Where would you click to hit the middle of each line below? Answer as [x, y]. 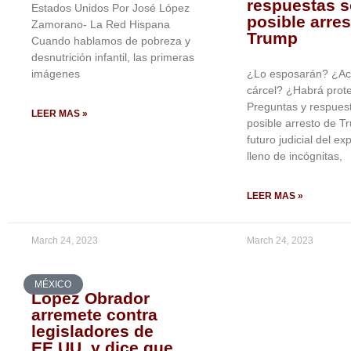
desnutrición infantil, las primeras [113, 57]
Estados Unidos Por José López [110, 8]
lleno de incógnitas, [295, 156]
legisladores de [92, 331]
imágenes [56, 74]
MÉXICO [53, 285]
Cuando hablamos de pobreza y [111, 41]
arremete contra [94, 315]
